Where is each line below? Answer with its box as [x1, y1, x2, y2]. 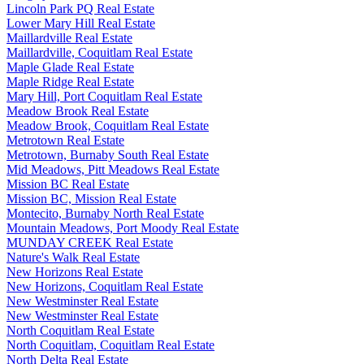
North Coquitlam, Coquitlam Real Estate [6, 338, 214, 352]
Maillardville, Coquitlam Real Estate [6, 45, 193, 59]
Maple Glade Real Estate [6, 60, 134, 74]
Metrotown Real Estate [6, 133, 124, 147]
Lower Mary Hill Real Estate [6, 16, 155, 30]
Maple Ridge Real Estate [6, 75, 134, 89]
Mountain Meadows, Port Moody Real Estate [6, 221, 239, 235]
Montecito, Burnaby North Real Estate [6, 206, 204, 220]
